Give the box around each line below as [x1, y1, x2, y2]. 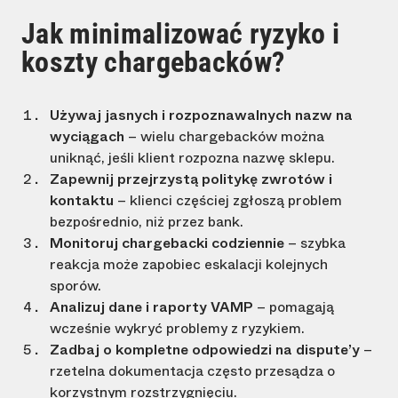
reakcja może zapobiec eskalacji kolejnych [50, 254, 328, 275]
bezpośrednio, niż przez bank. [50, 211, 243, 233]
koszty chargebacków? [21, 45, 285, 80]
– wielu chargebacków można [124, 126, 324, 147]
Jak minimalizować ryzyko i [21, 17, 340, 52]
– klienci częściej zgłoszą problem [114, 190, 342, 211]
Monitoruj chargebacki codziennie [50, 233, 284, 254]
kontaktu [50, 190, 114, 211]
